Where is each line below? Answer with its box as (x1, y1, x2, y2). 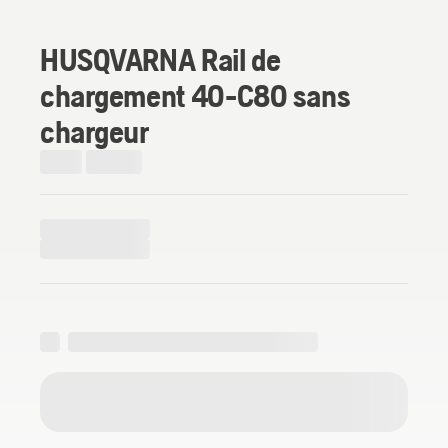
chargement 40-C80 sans (40, 76, 351, 114)
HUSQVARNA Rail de (40, 40, 281, 78)
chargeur (40, 112, 149, 150)
